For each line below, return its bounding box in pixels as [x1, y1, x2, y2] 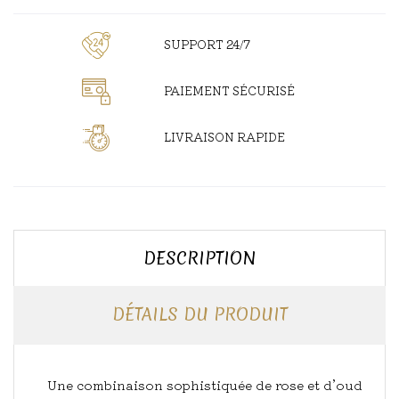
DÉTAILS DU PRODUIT [111, 303, 288, 327]
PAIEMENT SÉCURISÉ [163, 81, 295, 99]
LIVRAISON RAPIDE [163, 127, 285, 145]
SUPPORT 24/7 [163, 35, 250, 53]
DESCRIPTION [143, 247, 256, 271]
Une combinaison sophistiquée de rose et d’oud [47, 376, 362, 395]
